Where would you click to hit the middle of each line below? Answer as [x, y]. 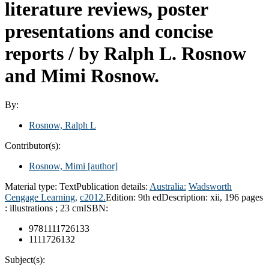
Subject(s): [25, 259]
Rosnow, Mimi [57, 166]
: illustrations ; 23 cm [44, 208]
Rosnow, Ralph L [62, 125]
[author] [101, 166]
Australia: [168, 186]
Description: [186, 197]
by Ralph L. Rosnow [162, 53]
